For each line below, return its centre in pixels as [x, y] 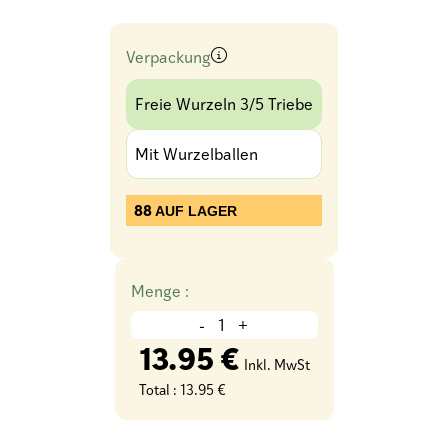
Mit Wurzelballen [196, 153]
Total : [159, 389]
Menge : [159, 290]
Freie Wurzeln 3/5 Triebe [224, 103]
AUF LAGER [194, 210]
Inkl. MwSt [276, 364]
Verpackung [168, 56]
